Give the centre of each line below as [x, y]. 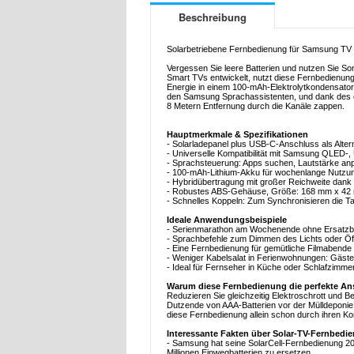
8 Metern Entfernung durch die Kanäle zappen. [256, 106]
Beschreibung [213, 17]
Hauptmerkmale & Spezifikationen [237, 135]
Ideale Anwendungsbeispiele [227, 220]
